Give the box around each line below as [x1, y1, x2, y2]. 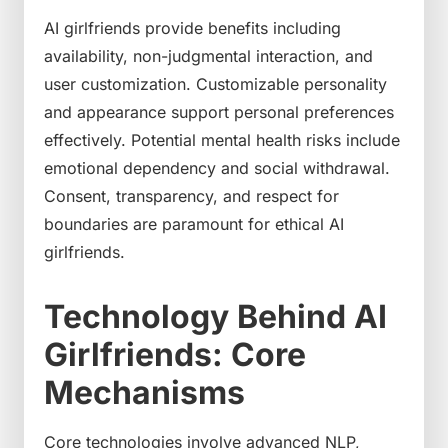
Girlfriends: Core [44, 334, 306, 374]
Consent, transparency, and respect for [44, 185, 339, 206]
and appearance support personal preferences [44, 101, 394, 122]
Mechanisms [44, 372, 245, 412]
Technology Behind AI [44, 296, 387, 336]
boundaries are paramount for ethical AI [44, 213, 344, 234]
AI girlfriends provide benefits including [44, 17, 341, 38]
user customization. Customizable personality [44, 73, 387, 94]
